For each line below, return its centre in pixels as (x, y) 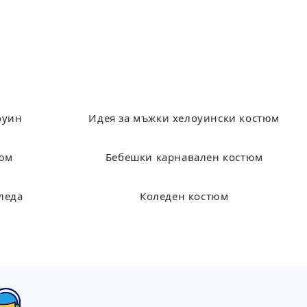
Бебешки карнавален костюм (184, 158)
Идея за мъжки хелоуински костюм (184, 119)
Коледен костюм (184, 197)
